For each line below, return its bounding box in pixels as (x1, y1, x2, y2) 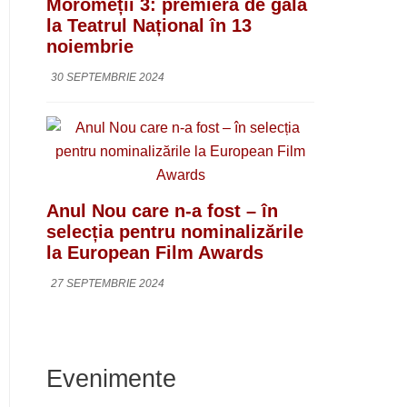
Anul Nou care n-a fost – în (46, 200, 278, 221)
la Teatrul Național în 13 (46, 15, 252, 35)
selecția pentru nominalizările (46, 221, 303, 242)
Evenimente (46, 363, 176, 392)
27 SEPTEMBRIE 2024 (51, 276, 164, 290)
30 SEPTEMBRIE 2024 (51, 70, 164, 84)
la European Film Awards (46, 242, 263, 263)
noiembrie (46, 35, 134, 56)
